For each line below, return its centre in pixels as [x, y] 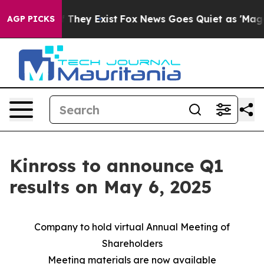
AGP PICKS [31, 19]
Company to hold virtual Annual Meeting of [132, 227]
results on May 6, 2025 [110, 187]
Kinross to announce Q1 [117, 166]
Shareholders [132, 243]
